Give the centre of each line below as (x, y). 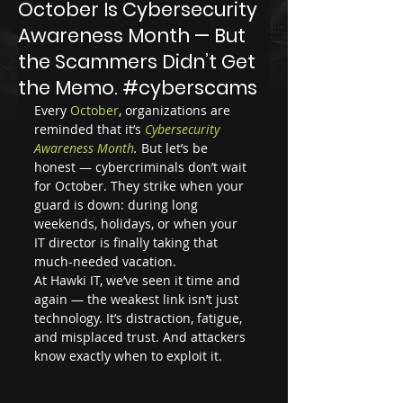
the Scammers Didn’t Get (137, 62)
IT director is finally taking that (128, 242)
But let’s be (175, 148)
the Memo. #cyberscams (138, 88)
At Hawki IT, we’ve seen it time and (139, 280)
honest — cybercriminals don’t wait (142, 167)
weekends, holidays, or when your (138, 224)
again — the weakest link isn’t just (138, 299)
